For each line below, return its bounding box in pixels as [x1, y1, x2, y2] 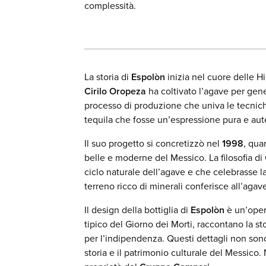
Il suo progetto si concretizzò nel [84, 137, 222, 151]
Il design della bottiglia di [84, 203, 191, 217]
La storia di [84, 70, 131, 84]
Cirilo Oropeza [84, 84, 146, 99]
